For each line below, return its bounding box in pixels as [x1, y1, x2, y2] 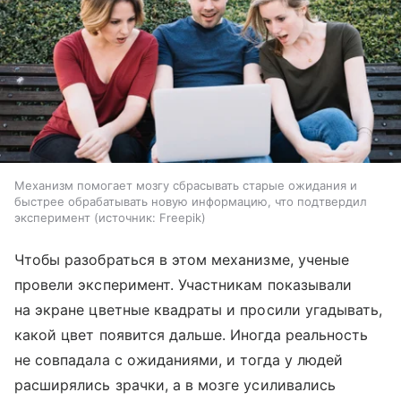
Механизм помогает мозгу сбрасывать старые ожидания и [14, 177, 357, 192]
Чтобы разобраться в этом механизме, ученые [14, 250, 350, 269]
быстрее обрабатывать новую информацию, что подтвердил [14, 193, 367, 209]
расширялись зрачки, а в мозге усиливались [14, 375, 336, 394]
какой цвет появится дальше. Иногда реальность [14, 325, 369, 344]
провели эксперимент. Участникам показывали [14, 275, 353, 294]
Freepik [159, 209, 201, 225]
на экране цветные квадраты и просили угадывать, [14, 300, 383, 319]
